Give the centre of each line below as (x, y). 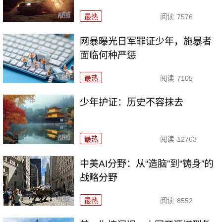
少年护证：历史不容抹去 (132, 103)
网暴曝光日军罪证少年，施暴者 (146, 41)
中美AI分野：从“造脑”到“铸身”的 (147, 164)
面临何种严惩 (108, 55)
